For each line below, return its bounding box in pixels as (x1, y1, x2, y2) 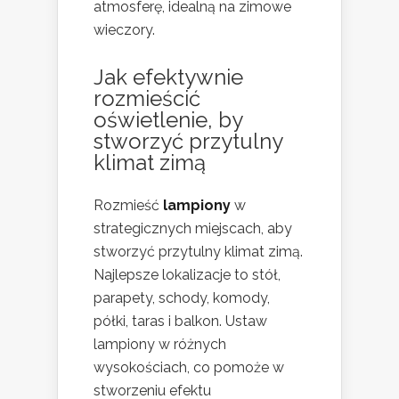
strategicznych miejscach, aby (94, 220, 292, 238)
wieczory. (94, 21, 155, 39)
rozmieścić (94, 85, 200, 112)
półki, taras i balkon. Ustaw (94, 313, 267, 330)
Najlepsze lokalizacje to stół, (94, 266, 281, 284)
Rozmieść (94, 197, 163, 215)
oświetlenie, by (94, 107, 242, 134)
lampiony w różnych (94, 336, 226, 354)
